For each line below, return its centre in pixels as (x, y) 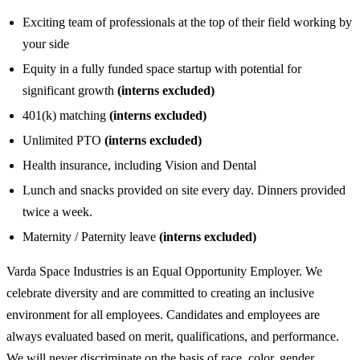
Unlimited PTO (63, 140)
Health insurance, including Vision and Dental (139, 165)
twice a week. (57, 211)
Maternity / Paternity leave (89, 236)
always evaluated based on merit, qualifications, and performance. (173, 336)
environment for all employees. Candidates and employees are (163, 314)
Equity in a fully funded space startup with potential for (162, 68)
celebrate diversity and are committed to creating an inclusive (160, 292)
